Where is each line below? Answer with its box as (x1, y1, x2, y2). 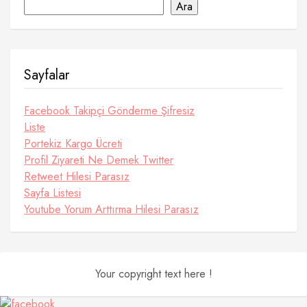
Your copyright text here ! (95, 266, 212, 282)
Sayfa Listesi (24, 185, 81, 201)
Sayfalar (24, 65, 69, 85)
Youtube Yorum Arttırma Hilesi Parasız (24, 201, 199, 217)
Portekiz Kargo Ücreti (24, 136, 122, 151)
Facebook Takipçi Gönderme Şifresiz (24, 103, 195, 119)
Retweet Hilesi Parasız (24, 169, 130, 184)
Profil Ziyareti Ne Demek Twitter (24, 152, 173, 168)
